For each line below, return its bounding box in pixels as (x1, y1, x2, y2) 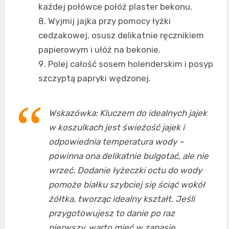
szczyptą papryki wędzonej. (38, 73, 151, 84)
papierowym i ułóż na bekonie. (38, 44, 161, 55)
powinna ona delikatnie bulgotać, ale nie (49, 151, 209, 162)
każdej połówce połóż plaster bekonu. (38, 2, 192, 12)
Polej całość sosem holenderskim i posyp (48, 59, 213, 70)
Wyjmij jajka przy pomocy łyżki (48, 16, 171, 27)
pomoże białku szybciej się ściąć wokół (49, 179, 205, 190)
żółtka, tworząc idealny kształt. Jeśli (49, 194, 195, 204)
